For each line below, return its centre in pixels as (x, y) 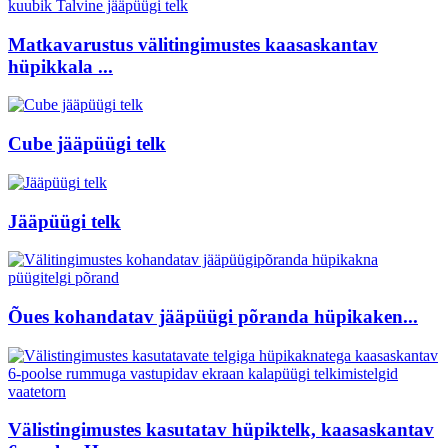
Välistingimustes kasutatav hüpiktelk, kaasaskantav (221, 430)
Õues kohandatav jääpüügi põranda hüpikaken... (213, 316)
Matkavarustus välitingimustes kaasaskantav (193, 44)
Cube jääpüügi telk (87, 144)
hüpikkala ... (60, 66)
